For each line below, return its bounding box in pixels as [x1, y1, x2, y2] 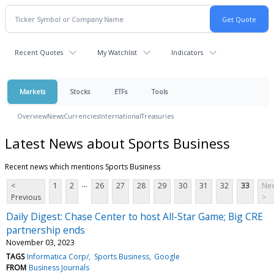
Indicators [171, 48, 203, 57]
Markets [20, 87, 45, 96]
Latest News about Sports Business [5, 133, 230, 152]
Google [154, 251, 180, 262]
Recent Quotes [15, 48, 63, 57]
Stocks [70, 87, 90, 96]
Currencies [64, 111, 99, 120]
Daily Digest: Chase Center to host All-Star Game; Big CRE [6, 209, 263, 223]
